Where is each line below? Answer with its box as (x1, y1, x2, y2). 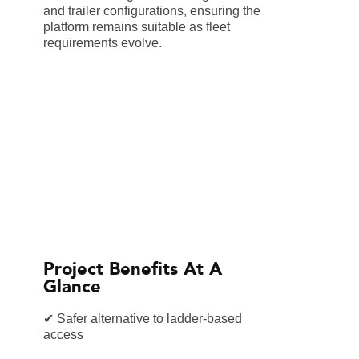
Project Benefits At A (42, 256, 222, 284)
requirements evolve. (42, 36, 162, 50)
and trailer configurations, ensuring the (42, 4, 260, 18)
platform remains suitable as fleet (42, 20, 230, 34)
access (42, 328, 83, 342)
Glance (42, 273, 101, 302)
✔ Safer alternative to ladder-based (42, 312, 242, 326)
